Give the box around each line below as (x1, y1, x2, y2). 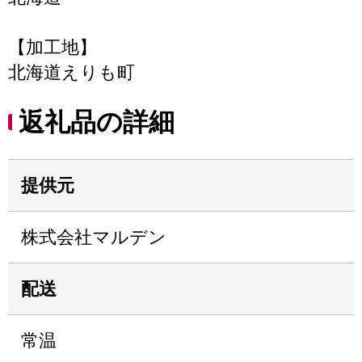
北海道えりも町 (8, 62, 135, 82)
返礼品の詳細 (19, 107, 175, 137)
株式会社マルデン (21, 227, 166, 247)
